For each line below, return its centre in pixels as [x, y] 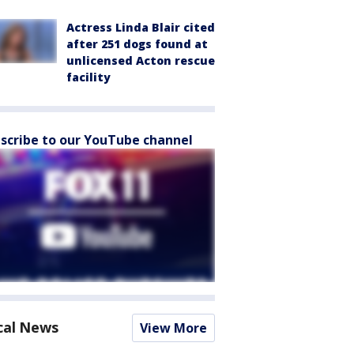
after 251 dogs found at [137, 44]
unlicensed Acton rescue [141, 60]
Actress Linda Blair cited [141, 27]
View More [173, 328]
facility [88, 77]
